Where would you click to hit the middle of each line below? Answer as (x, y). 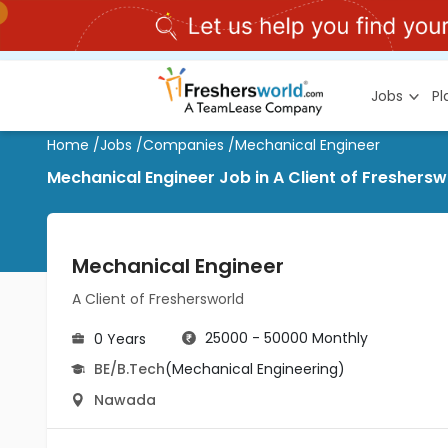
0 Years (120, 339)
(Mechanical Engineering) (255, 369)
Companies (183, 145)
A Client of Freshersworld (158, 299)
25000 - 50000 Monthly (286, 338)
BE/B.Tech (129, 369)
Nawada (125, 400)
